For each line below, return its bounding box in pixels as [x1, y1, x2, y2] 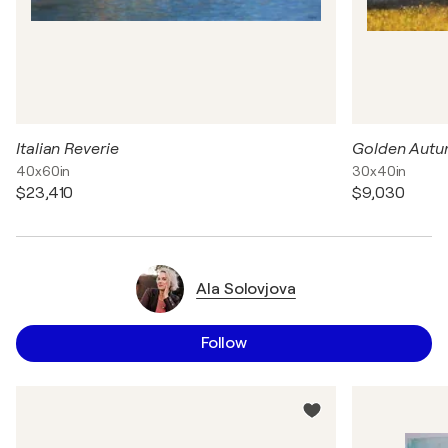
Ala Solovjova [196, 279, 296, 298]
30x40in [352, 163, 407, 179]
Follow [200, 334, 248, 352]
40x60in [16, 163, 71, 179]
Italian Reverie [16, 140, 119, 158]
